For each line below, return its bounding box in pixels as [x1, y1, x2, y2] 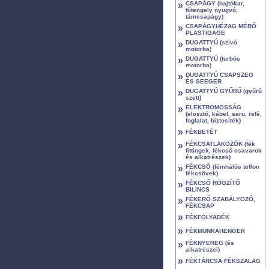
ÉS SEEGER [186, 78, 222, 85]
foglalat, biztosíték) [186, 117, 241, 124]
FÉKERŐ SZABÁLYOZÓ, [186, 196, 255, 202]
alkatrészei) [186, 246, 220, 253]
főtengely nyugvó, [186, 7, 238, 13]
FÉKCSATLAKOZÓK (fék [186, 141, 255, 147]
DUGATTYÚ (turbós [186, 55, 240, 62]
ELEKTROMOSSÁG [186, 104, 241, 110]
